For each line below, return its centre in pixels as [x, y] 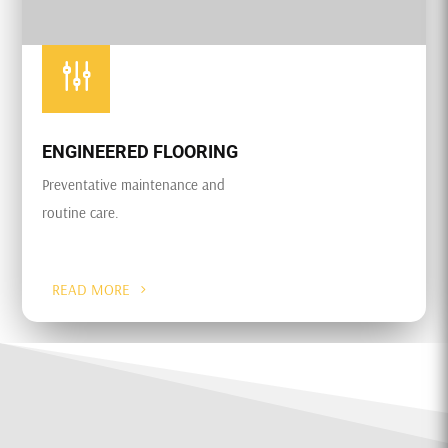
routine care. [81, 213]
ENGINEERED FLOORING [140, 152]
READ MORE [91, 290]
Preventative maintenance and [134, 185]
